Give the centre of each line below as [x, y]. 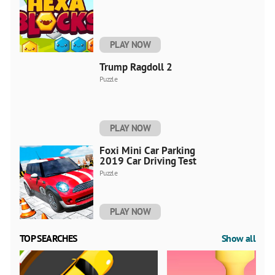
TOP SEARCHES [48, 238]
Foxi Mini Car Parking [147, 150]
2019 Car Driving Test [148, 161]
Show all [238, 238]
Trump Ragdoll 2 [136, 67]
